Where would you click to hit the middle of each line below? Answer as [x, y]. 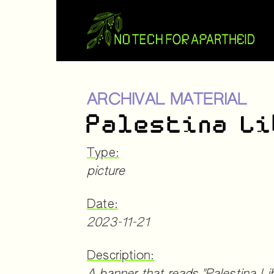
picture [106, 171]
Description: [121, 256]
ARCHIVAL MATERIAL [167, 101]
